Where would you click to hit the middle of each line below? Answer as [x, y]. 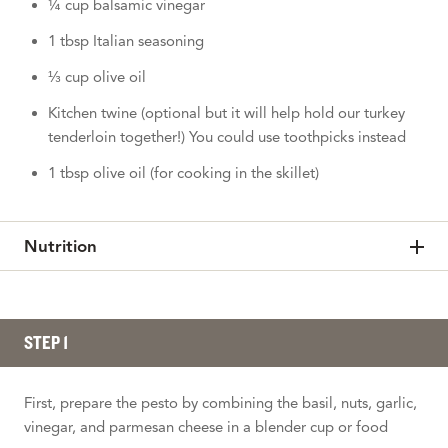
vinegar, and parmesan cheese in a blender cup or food [206, 426]
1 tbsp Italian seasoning [126, 40]
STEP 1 [46, 342]
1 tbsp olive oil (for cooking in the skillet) [183, 172]
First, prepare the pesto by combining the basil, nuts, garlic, [220, 402]
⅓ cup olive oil [97, 76]
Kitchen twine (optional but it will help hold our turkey [226, 112]
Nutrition [60, 246]
